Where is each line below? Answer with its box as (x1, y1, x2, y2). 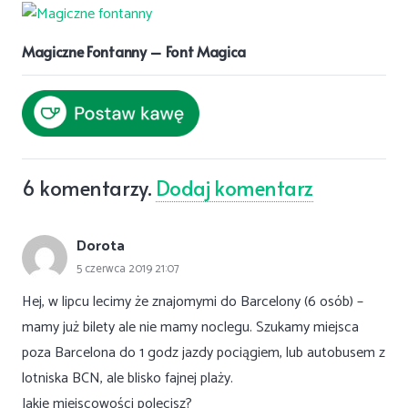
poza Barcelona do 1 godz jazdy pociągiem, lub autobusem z (22, 340, 385, 365)
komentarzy (39, 172, 148, 201)
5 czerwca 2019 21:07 (76, 260, 179, 280)
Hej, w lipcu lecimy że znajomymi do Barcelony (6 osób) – (22, 289, 363, 314)
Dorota (76, 234, 125, 260)
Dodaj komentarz (155, 172, 314, 201)
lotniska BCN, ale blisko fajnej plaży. (22, 365, 233, 391)
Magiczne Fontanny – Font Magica (22, 40, 247, 61)
